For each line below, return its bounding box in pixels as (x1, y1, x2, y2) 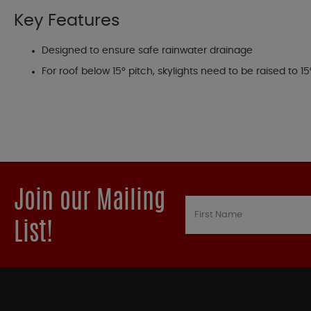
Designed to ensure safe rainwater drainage (42, 46, 253, 56)
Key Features (14, 12, 120, 30)
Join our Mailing (14, 190, 165, 215)
